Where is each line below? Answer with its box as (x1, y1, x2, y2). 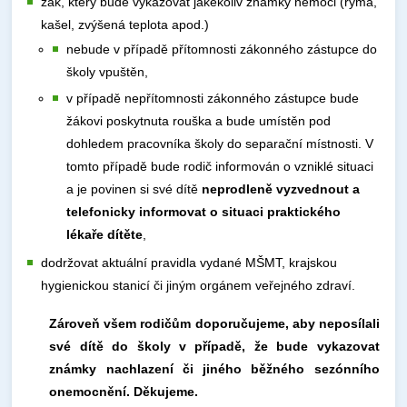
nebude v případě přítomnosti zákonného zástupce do (66, 42, 378, 56)
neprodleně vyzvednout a (202, 182, 361, 196)
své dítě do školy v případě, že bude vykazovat (49, 339, 380, 353)
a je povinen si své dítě (66, 182, 203, 196)
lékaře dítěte (66, 227, 144, 242)
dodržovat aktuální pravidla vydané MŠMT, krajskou (41, 255, 338, 270)
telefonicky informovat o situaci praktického (66, 204, 342, 219)
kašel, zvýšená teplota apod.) (41, 17, 210, 32)
